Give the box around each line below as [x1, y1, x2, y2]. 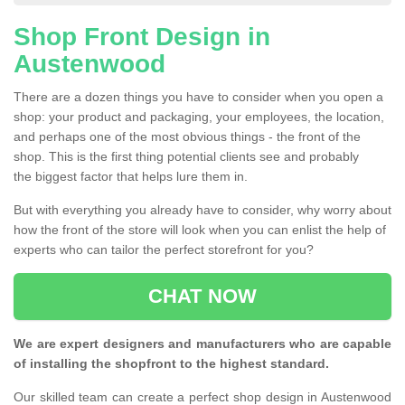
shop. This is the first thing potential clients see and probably [14, 149, 359, 165]
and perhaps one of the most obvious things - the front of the [14, 129, 361, 145]
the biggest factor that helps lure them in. [14, 169, 251, 184]
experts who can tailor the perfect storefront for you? [14, 242, 317, 258]
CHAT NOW [148, 285, 257, 308]
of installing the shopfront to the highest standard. [14, 356, 333, 372]
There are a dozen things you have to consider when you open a [14, 89, 383, 105]
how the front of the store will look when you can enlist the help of [14, 222, 386, 238]
